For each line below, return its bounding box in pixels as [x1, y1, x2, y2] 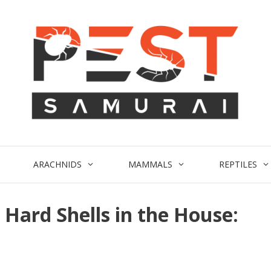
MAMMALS [128, 158, 172, 170]
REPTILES [219, 158, 258, 170]
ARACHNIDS [33, 158, 82, 170]
